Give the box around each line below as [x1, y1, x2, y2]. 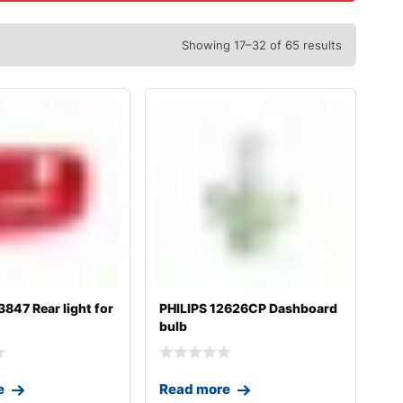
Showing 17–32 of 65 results [182, 38, 342, 52]
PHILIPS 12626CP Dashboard [158, 300, 337, 317]
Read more [158, 380, 230, 398]
